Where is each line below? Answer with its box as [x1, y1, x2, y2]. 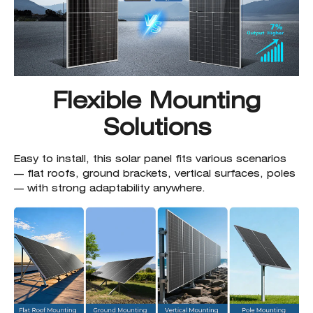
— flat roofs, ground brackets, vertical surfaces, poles [14, 168, 296, 180]
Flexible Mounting [52, 87, 261, 115]
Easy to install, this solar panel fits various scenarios [14, 153, 286, 165]
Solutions [102, 113, 211, 141]
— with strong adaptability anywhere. [14, 182, 205, 194]
